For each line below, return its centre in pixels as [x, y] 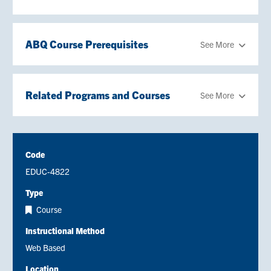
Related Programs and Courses [98, 94]
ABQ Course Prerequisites [87, 44]
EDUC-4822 [47, 171]
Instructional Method [65, 230]
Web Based [45, 247]
